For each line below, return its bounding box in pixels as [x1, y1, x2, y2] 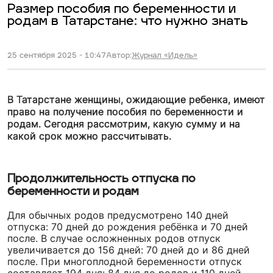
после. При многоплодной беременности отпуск [7, 255, 242, 268]
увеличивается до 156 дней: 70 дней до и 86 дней [7, 244, 250, 256]
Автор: [106, 52, 132, 60]
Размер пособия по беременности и [7, 3, 236, 16]
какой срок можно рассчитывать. [7, 130, 171, 142]
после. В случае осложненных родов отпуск [7, 232, 221, 244]
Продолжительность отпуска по [7, 173, 196, 185]
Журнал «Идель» [132, 52, 197, 60]
